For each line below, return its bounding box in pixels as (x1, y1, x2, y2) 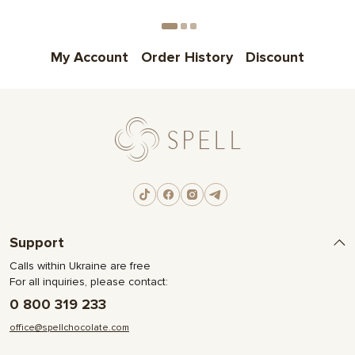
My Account (51, 48, 128, 67)
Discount (246, 48, 304, 67)
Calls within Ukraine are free (10, 259, 151, 273)
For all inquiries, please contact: (10, 275, 168, 289)
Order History (141, 48, 233, 67)
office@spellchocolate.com (10, 322, 129, 334)
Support (10, 234, 64, 252)
